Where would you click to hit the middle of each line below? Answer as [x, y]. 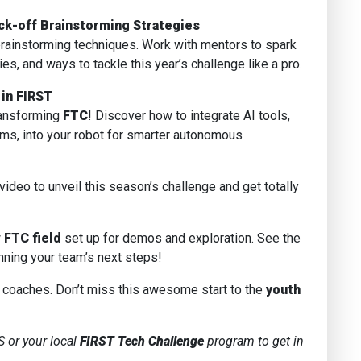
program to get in [255, 341]
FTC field [33, 238]
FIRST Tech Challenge [142, 341]
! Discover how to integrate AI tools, [189, 116]
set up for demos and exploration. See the [183, 238]
